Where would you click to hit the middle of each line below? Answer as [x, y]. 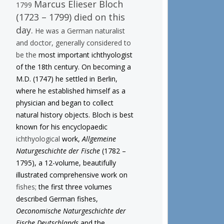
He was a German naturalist [79, 30]
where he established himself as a [70, 90]
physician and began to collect [64, 102]
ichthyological [38, 138]
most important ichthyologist [84, 54]
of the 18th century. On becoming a [73, 66]
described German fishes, [57, 198]
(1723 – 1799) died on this [70, 17]
